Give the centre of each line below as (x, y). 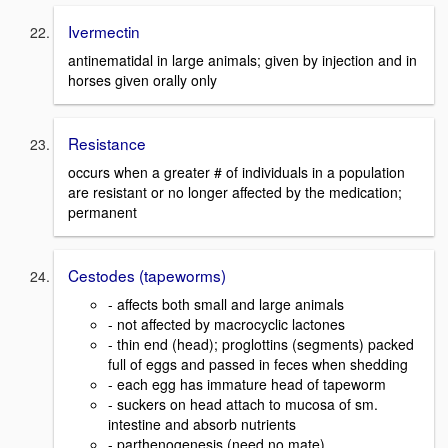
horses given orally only (142, 80)
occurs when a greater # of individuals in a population (236, 171)
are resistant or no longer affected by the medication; (235, 191)
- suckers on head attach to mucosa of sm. (243, 403)
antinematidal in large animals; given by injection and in (242, 60)
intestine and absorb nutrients (202, 423)
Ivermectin (104, 31)
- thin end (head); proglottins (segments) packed (261, 343)
